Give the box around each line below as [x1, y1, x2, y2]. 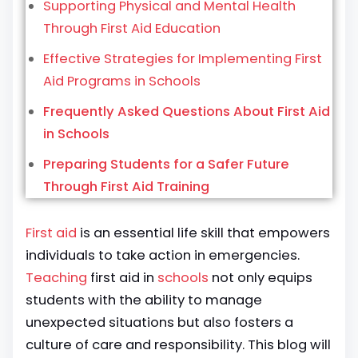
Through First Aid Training [43, 177, 209, 196]
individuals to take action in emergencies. [26, 246, 300, 265]
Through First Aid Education [43, 19, 221, 38]
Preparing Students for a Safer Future [43, 155, 289, 173]
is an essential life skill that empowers [77, 224, 330, 242]
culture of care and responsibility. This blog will [26, 336, 331, 354]
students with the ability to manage [26, 291, 262, 309]
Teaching [26, 268, 90, 287]
